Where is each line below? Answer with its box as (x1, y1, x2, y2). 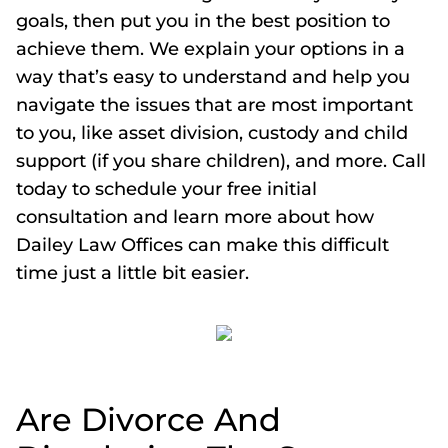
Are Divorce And (16, 400, 281, 439)
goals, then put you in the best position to (16, 10, 390, 32)
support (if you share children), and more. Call (16, 150, 426, 172)
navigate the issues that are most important (16, 94, 413, 116)
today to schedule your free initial (16, 178, 317, 200)
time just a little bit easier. (16, 262, 249, 284)
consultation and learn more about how (16, 206, 374, 228)
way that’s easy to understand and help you (16, 66, 410, 88)
